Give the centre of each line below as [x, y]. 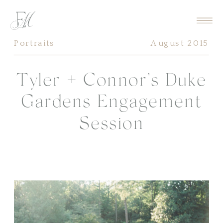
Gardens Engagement [111, 103]
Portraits [35, 44]
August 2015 [180, 44]
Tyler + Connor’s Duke [111, 81]
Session [111, 125]
